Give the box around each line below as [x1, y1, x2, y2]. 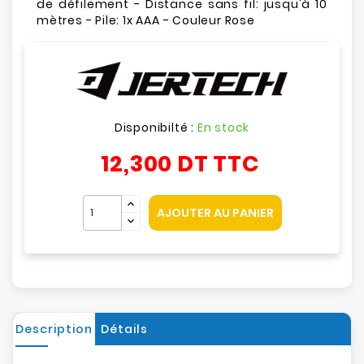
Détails [100, 320, 148, 337]
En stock [197, 119, 250, 136]
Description [15, 320, 93, 337]
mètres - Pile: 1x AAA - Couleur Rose [37, 12, 255, 28]
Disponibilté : [114, 119, 197, 136]
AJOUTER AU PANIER [156, 204, 274, 221]
